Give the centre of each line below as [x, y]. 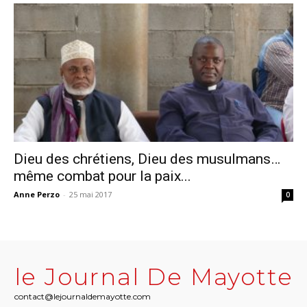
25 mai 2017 [90, 194]
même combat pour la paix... [102, 176]
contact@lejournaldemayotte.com [82, 296]
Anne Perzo [37, 194]
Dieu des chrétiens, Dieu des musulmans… [147, 159]
